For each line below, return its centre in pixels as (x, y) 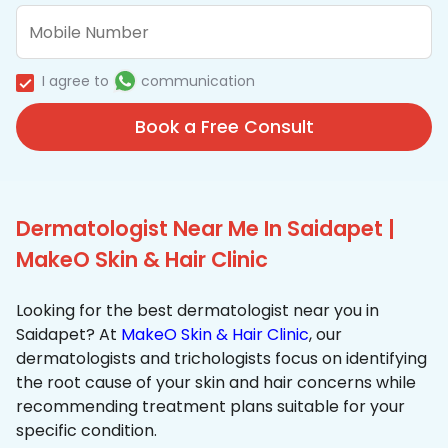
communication (198, 81)
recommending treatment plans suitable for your (210, 407)
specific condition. (86, 431)
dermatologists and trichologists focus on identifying (221, 359)
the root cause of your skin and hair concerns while (216, 383)
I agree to (75, 81)
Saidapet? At (68, 335)
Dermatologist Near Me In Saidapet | (205, 229)
